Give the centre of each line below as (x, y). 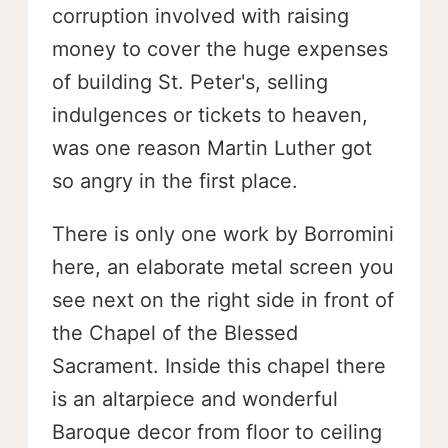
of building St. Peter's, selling (190, 81)
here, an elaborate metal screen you (223, 266)
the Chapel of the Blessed (175, 332)
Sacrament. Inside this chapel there (219, 365)
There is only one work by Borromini (223, 233)
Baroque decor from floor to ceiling (217, 431)
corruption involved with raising (200, 15)
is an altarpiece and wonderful (195, 398)
